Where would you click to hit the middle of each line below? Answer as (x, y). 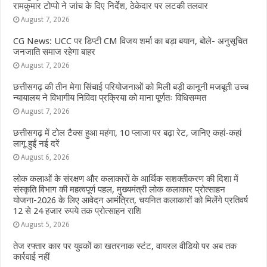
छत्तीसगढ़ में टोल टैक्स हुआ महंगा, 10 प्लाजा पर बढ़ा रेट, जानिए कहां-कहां (128, 133)
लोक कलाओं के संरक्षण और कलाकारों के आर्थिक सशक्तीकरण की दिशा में (126, 178)
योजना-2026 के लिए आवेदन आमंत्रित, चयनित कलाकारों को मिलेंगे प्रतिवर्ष (131, 200)
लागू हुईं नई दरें (37, 143)
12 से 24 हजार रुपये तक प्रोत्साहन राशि (77, 211)
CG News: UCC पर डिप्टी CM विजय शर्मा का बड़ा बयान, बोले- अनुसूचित (131, 41)
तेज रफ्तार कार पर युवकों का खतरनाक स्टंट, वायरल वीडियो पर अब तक (125, 246)
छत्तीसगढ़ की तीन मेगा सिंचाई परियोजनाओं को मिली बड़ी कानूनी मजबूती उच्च (131, 87)
